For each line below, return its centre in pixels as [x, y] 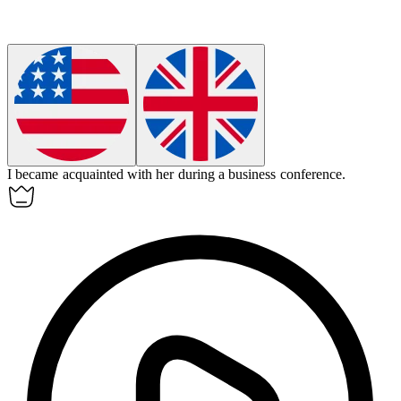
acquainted [93, 175]
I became [35, 175]
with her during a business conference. [236, 175]
